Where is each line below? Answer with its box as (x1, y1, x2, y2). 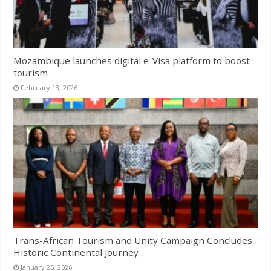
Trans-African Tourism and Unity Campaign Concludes (13, 233, 253, 246)
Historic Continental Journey (13, 246, 139, 258)
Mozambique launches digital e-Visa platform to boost (13, 54, 250, 67)
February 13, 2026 (21, 83, 78, 93)
